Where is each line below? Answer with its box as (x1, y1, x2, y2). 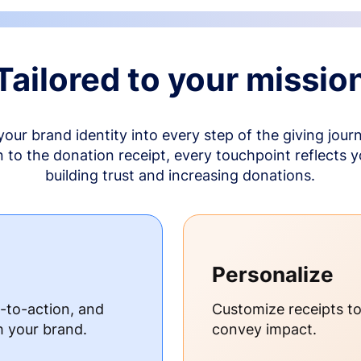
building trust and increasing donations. (45, 167, 316, 185)
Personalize (211, 262, 334, 288)
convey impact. (211, 321, 317, 338)
